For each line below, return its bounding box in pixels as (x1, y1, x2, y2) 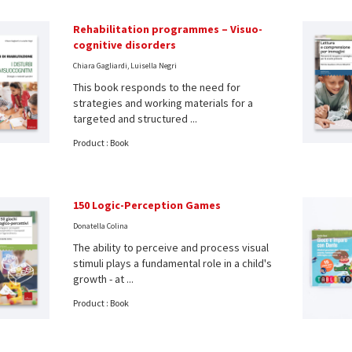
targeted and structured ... (72, 111, 197, 126)
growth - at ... (72, 271, 134, 286)
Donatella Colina (72, 220, 128, 231)
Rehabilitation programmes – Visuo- (72, 21, 262, 36)
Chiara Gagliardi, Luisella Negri (72, 60, 177, 71)
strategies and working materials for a (72, 95, 253, 110)
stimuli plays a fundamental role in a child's (72, 255, 272, 270)
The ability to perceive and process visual (72, 240, 269, 255)
